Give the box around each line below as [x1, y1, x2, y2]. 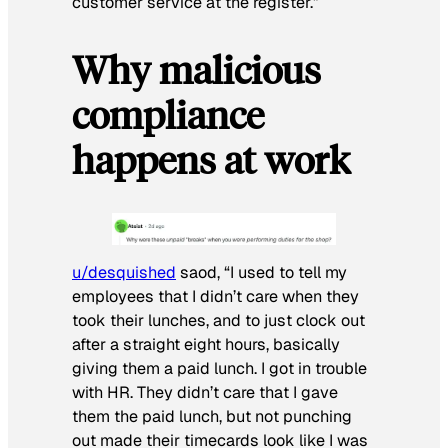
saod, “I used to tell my [176, 261, 347, 283]
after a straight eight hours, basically [72, 333, 340, 355]
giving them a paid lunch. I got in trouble [72, 357, 367, 379]
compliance [72, 89, 264, 138]
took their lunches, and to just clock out [72, 309, 365, 331]
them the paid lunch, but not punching [72, 405, 352, 427]
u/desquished [72, 261, 176, 283]
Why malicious [72, 44, 321, 93]
